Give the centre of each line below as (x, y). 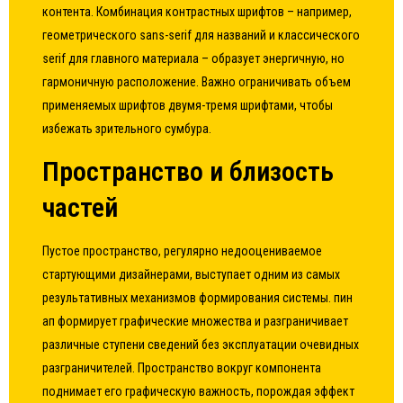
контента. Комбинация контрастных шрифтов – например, (197, 12)
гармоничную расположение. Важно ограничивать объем (197, 82)
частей (81, 207)
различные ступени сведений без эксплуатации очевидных (201, 345)
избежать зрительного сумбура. (127, 129)
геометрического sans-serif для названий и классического (201, 35)
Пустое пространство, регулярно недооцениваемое (183, 251)
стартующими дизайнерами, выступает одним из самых (192, 274)
